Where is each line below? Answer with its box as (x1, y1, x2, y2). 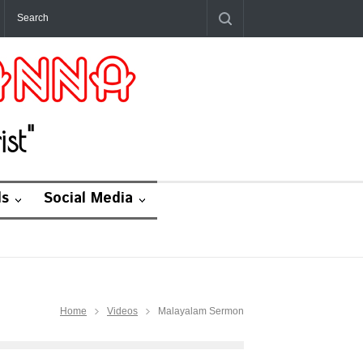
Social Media (44, 188, 133, 209)
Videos (107, 305, 138, 317)
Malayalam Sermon (158, 305, 244, 317)
